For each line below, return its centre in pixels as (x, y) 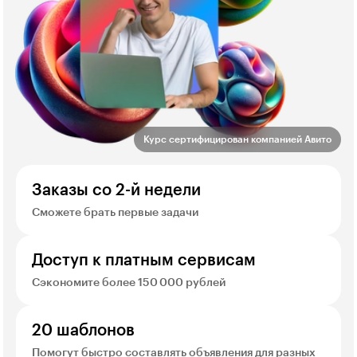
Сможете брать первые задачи (115, 212)
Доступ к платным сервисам (144, 260)
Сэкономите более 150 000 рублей (129, 282)
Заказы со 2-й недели (116, 190)
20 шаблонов (83, 330)
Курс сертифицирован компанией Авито (237, 139)
